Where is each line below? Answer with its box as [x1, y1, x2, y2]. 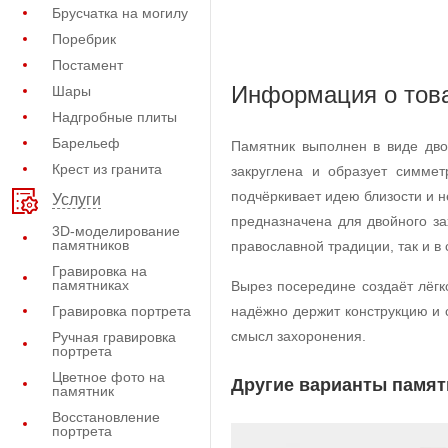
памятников [52, 237, 129, 253]
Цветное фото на [52, 369, 165, 385]
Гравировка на [52, 263, 147, 279]
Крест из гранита [52, 161, 162, 177]
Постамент [52, 57, 123, 73]
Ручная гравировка [52, 329, 176, 345]
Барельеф [52, 135, 120, 151]
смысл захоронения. [231, 328, 366, 344]
